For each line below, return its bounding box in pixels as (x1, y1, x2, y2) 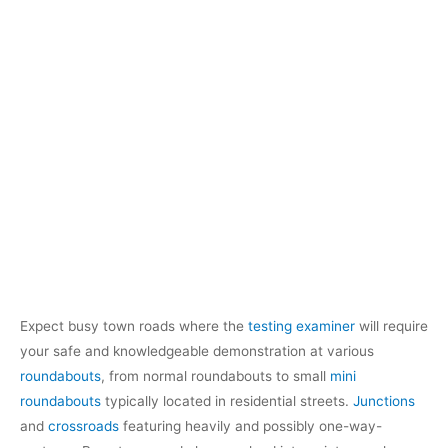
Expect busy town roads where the (20, 318, 248, 335)
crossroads (48, 418, 119, 435)
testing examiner (248, 318, 355, 335)
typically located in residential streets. (101, 393, 353, 410)
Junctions (353, 393, 415, 410)
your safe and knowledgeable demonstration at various (20, 343, 374, 360)
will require (355, 318, 428, 335)
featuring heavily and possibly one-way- (119, 418, 382, 435)
